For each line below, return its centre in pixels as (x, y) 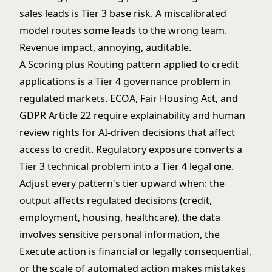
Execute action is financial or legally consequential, (135, 251)
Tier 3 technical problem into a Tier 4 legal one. (127, 166)
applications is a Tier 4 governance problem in (125, 81)
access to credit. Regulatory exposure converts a (131, 149)
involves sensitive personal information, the (120, 234)
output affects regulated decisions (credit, (116, 200)
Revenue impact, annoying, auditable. (105, 47)
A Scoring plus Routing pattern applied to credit (129, 64)
